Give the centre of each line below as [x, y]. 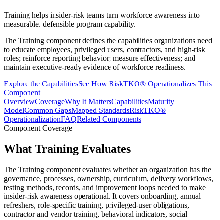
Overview [19, 101]
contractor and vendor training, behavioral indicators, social [96, 214]
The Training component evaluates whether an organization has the [108, 169]
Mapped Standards [100, 110]
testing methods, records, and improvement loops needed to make [105, 187]
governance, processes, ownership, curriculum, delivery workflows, [109, 178]
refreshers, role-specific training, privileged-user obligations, [96, 205]
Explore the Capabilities [41, 83]
